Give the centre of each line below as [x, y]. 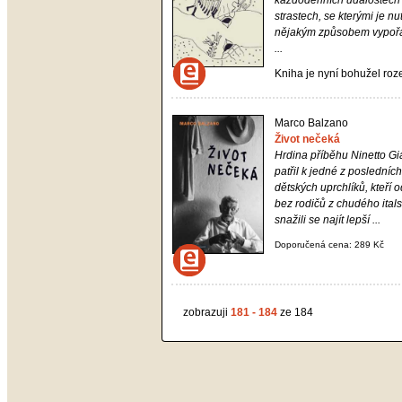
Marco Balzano [311, 123]
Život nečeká [307, 139]
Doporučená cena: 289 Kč [329, 245]
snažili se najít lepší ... [328, 220]
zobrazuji [207, 312]
